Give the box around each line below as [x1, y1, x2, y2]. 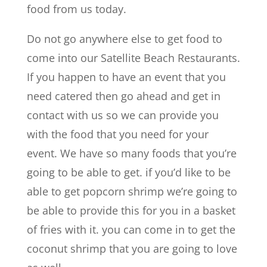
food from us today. [26, 2, 126, 16]
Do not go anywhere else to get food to [26, 32, 222, 46]
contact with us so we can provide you [26, 108, 219, 122]
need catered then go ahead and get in [26, 89, 221, 103]
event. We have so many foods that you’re [26, 146, 237, 160]
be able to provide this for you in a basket [26, 203, 235, 218]
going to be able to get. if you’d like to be [26, 165, 231, 179]
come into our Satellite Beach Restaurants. [26, 51, 240, 65]
